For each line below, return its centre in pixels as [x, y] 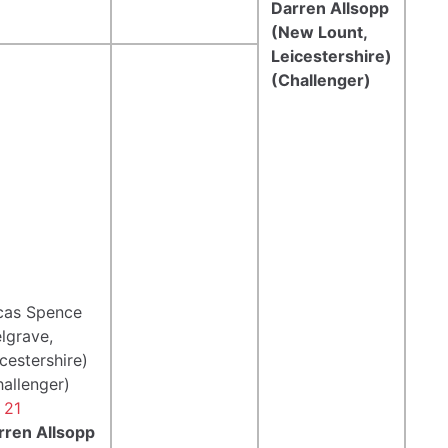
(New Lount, [319, 31]
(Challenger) [321, 79]
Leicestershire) [331, 55]
